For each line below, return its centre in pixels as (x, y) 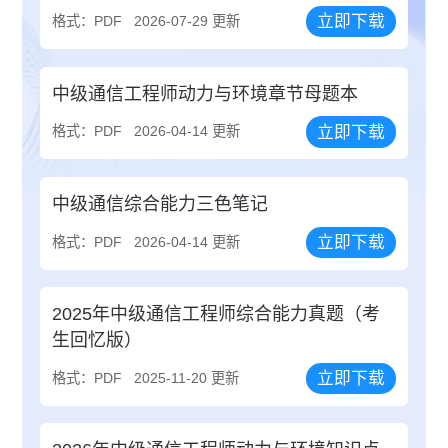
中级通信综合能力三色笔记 (160, 203)
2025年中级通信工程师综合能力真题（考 (216, 313)
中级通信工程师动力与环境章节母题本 (205, 93)
